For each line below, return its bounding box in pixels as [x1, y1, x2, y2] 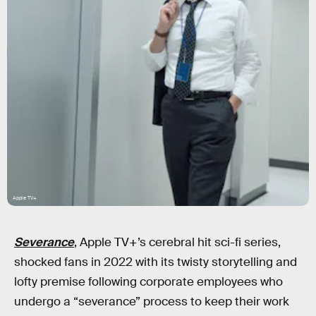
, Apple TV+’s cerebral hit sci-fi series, [74, 235, 281, 250]
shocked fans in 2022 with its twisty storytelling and [14, 255, 297, 269]
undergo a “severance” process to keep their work [14, 294, 289, 309]
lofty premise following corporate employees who [14, 274, 283, 289]
